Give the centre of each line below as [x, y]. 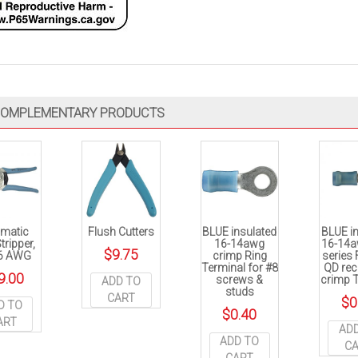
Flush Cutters [121, 232]
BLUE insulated [240, 232]
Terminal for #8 [239, 268]
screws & [240, 280]
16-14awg [240, 244]
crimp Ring [239, 256]
